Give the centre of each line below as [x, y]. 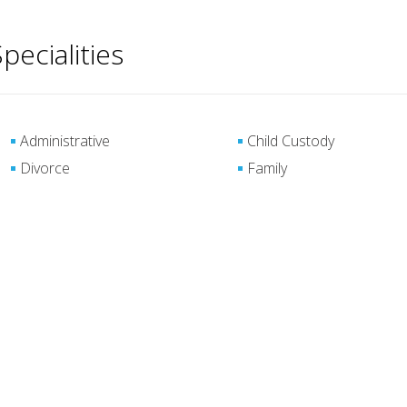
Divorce [45, 168]
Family [268, 168]
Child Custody [291, 141]
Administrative [65, 141]
